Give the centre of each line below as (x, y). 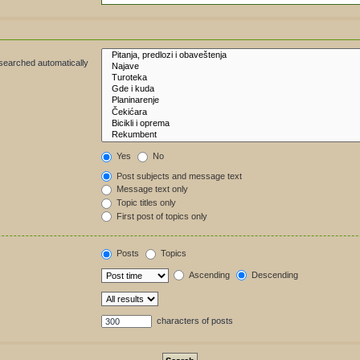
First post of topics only (161, 216)
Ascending (209, 274)
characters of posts (194, 320)
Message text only (151, 189)
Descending (274, 274)
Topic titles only (145, 203)
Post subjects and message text (178, 176)
